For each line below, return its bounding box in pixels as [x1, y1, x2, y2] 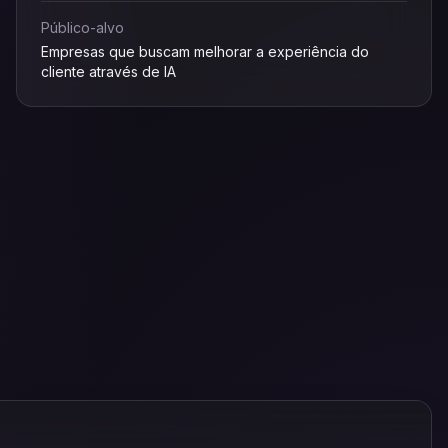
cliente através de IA [41, 63, 176, 80]
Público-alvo [41, 19, 124, 36]
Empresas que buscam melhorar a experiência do [41, 43, 369, 60]
